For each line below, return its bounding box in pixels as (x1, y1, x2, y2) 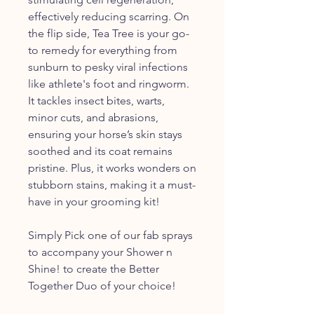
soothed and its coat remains (28, 144, 172, 158)
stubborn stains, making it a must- (28, 177, 196, 191)
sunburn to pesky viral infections (28, 60, 188, 74)
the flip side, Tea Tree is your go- (28, 26, 189, 40)
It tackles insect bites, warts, (28, 93, 165, 107)
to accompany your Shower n (28, 245, 172, 259)
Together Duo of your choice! (28, 278, 176, 292)
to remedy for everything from (28, 43, 177, 57)
